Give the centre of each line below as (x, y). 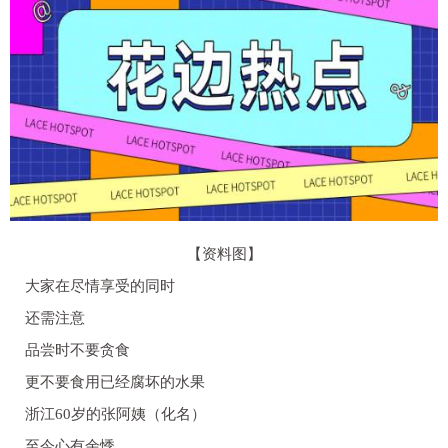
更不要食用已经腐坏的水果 (115, 381)
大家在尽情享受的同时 (100, 285)
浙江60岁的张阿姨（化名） (115, 413)
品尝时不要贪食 (77, 349)
